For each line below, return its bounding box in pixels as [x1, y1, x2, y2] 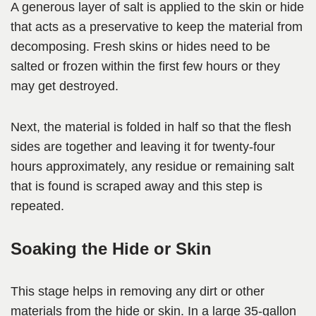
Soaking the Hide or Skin [11, 239, 212, 259]
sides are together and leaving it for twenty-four [11, 140, 275, 154]
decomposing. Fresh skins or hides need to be [11, 39, 270, 54]
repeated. [11, 199, 64, 214]
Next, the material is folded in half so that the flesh [11, 120, 291, 135]
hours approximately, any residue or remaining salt [11, 159, 294, 174]
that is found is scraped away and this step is [11, 179, 262, 194]
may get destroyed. [11, 79, 119, 94]
